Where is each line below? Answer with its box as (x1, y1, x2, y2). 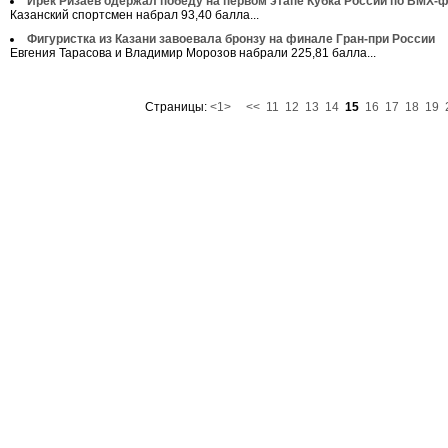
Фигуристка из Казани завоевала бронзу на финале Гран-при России (27, 32, 435, 46)
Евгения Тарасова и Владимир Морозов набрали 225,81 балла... (10, 46, 376, 60)
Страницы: (145, 100, 210, 114)
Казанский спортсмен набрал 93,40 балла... (10, 8, 259, 22)
